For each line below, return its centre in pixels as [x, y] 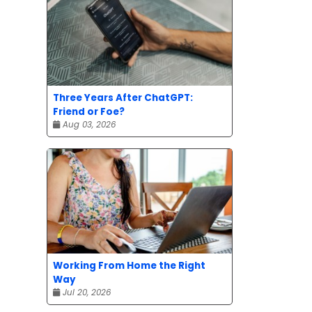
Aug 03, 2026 [88, 124]
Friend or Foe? [89, 111]
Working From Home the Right [129, 265]
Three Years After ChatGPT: [123, 97]
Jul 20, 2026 [85, 292]
